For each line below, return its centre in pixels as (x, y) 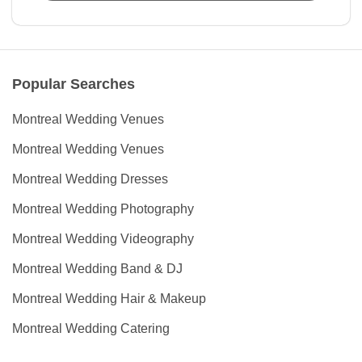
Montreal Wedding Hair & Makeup (109, 299)
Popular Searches (74, 84)
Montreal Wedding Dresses (90, 179)
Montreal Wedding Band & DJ (97, 269)
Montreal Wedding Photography (103, 209)
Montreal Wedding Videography (103, 239)
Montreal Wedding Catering (91, 329)
